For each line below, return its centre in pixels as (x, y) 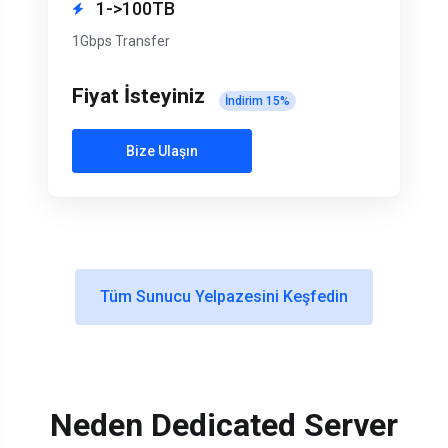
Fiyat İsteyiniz (138, 96)
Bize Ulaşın (162, 151)
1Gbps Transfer (121, 41)
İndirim (245, 101)
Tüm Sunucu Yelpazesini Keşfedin (224, 297)
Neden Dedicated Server (224, 425)
